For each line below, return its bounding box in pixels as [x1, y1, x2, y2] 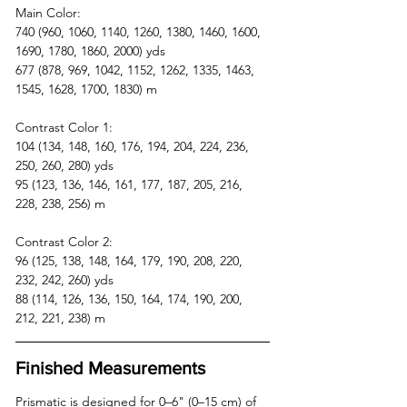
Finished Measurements [15, 357, 205, 378]
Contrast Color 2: [15, 233, 116, 250]
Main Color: [15, 4, 84, 21]
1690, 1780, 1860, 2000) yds [15, 42, 173, 59]
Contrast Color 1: [15, 118, 116, 135]
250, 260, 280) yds [15, 156, 121, 174]
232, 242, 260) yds [15, 271, 121, 288]
